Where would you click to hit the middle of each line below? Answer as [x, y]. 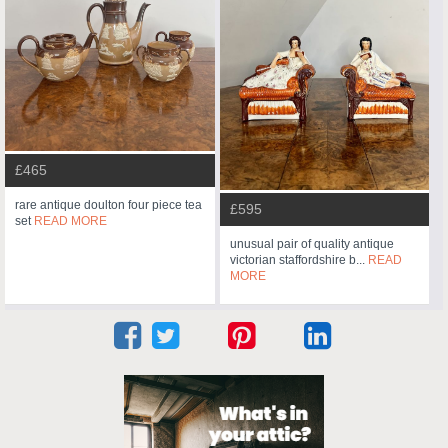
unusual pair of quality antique [311, 243]
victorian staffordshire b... [298, 259]
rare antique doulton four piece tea [108, 205]
